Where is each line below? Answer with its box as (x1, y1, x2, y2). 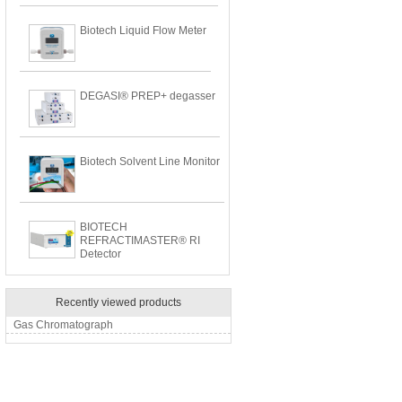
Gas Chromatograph (13, 319, 113, 331)
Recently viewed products (56, 296, 181, 309)
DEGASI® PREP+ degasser (80, 90, 215, 102)
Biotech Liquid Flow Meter (80, 24, 206, 37)
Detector (80, 248, 121, 260)
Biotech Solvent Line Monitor (80, 155, 220, 168)
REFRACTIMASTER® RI (80, 234, 200, 247)
